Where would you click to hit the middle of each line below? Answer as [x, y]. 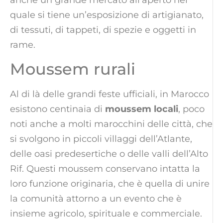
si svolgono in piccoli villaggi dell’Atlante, [101, 139]
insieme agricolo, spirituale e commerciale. [106, 213]
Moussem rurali [73, 69]
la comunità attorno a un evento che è [96, 198]
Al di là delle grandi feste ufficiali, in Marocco [110, 94]
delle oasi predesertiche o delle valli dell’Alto [109, 154]
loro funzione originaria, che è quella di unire [110, 183]
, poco [191, 109]
